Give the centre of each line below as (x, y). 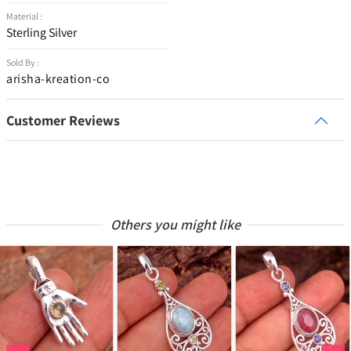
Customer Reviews (63, 121)
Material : (24, 16)
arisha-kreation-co (58, 79)
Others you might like (175, 225)
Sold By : (23, 63)
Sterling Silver (42, 33)
